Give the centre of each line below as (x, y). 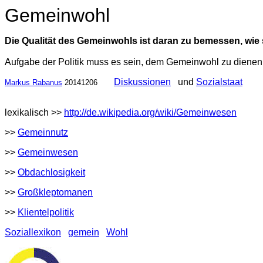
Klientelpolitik (46, 212)
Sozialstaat (219, 82)
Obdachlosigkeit (51, 172)
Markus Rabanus (33, 82)
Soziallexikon (33, 232)
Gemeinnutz (43, 132)
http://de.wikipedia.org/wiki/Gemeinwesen (150, 112)
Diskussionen (142, 82)
